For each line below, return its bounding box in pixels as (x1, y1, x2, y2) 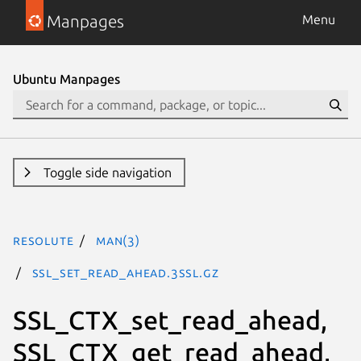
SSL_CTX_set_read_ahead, (13, 305, 327, 334)
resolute (13, 233, 74, 247)
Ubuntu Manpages (13, 72, 120, 86)
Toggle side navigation (43, 165, 172, 180)
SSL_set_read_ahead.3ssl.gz (31, 265, 219, 280)
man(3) (96, 233, 140, 247)
